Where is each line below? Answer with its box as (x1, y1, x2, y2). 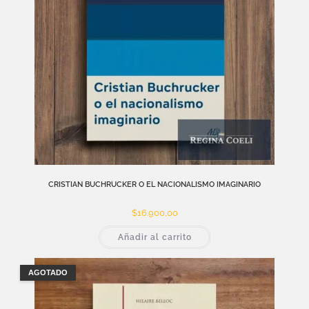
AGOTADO (28, 268, 68, 277)
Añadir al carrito (117, 232, 192, 243)
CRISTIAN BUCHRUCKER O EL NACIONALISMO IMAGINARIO (48, 180, 261, 190)
